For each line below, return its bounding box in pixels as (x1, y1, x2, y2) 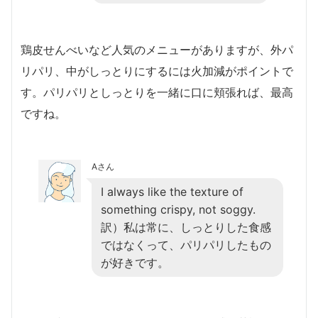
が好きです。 (101, 255, 169, 270)
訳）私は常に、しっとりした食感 (101, 219, 271, 234)
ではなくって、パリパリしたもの (101, 237, 271, 252)
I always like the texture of (101, 184, 243, 199)
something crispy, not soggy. (101, 202, 256, 216)
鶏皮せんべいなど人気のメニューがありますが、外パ (21, 42, 293, 57)
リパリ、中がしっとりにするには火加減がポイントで (21, 63, 293, 78)
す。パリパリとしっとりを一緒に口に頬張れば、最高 (21, 84, 293, 99)
